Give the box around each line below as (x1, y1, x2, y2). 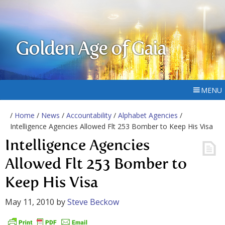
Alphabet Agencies (118, 110, 178, 120)
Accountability (66, 110, 111, 120)
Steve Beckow (67, 196, 119, 207)
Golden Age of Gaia (16, 40, 166, 59)
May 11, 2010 (5, 196, 54, 207)
